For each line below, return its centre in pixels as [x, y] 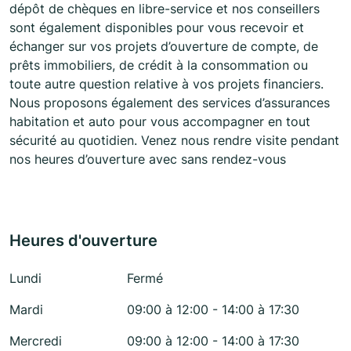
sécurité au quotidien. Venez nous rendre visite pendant [174, 141]
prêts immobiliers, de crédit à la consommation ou [159, 65]
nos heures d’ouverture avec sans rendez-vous [148, 159]
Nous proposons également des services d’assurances [170, 103]
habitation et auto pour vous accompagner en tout [160, 122]
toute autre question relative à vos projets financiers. [166, 84]
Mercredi [36, 341]
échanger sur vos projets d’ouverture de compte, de [164, 47]
